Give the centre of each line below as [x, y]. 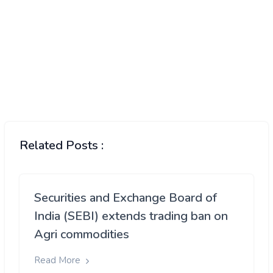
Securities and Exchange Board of [126, 198]
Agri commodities [82, 235]
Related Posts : [62, 146]
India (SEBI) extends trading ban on [131, 216]
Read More [58, 261]
